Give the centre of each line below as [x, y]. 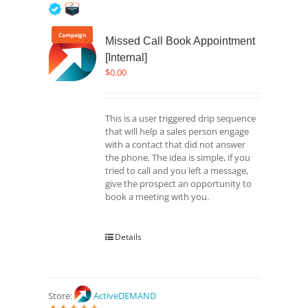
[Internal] [126, 58]
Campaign [73, 35]
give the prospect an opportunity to [179, 184]
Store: [61, 296]
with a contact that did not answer [176, 145]
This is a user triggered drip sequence [181, 119]
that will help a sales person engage [177, 132]
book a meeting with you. [157, 197]
